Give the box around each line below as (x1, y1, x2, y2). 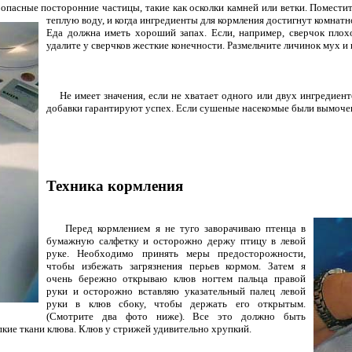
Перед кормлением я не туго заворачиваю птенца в (46, 222, 306, 234)
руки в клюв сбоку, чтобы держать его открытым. (46, 297, 306, 310)
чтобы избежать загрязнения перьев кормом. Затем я (46, 259, 306, 272)
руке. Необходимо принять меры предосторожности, (46, 247, 306, 259)
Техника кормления (46, 178, 183, 195)
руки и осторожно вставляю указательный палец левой (46, 284, 306, 297)
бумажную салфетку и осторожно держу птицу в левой (46, 234, 306, 247)
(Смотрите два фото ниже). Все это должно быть (46, 310, 306, 322)
